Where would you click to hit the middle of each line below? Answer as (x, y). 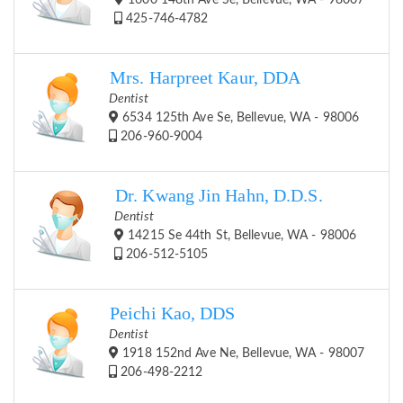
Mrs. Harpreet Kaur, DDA (206, 78)
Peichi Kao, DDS (173, 314)
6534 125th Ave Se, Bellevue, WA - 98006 (239, 118)
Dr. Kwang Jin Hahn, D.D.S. (219, 196)
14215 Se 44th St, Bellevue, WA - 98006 (241, 236)
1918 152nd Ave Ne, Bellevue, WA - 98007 (242, 354)
